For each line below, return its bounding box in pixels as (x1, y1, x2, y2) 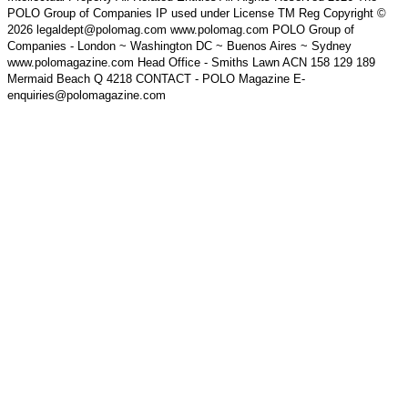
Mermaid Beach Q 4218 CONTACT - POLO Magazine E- (7, 71, 305, 86)
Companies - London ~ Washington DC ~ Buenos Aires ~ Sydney (7, 38, 352, 53)
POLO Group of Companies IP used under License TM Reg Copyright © (7, 5, 386, 20)
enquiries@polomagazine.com (7, 87, 166, 102)
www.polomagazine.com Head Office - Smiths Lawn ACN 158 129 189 (7, 55, 375, 69)
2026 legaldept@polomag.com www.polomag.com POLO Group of (7, 22, 354, 36)
